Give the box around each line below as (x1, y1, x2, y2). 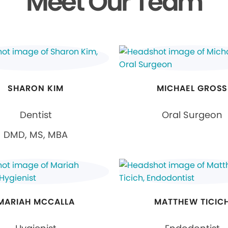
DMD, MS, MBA (4, 128, 68, 141)
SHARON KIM (8, 82, 64, 95)
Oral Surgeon (162, 108, 223, 122)
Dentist (19, 108, 52, 122)
